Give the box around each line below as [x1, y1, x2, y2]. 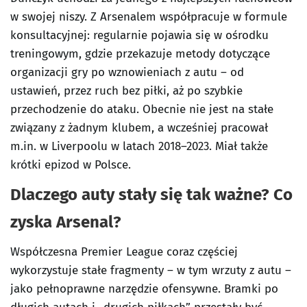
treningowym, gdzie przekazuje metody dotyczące [10, 46, 270, 61]
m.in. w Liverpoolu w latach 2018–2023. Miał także [10, 138, 268, 153]
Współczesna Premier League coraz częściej [10, 244, 238, 259]
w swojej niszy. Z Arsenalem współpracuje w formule [10, 9, 287, 24]
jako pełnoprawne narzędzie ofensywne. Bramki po [10, 281, 278, 296]
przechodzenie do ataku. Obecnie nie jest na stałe [10, 101, 273, 116]
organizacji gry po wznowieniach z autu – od [10, 64, 244, 79]
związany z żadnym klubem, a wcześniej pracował [10, 120, 268, 135]
